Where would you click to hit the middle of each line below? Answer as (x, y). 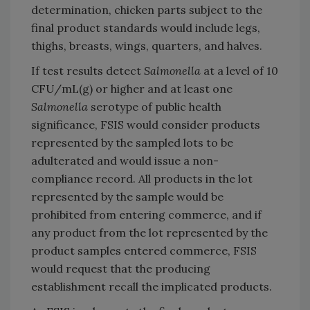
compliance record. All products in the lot (142, 178)
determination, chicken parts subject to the (147, 9)
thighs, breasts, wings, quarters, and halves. (147, 45)
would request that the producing (121, 268)
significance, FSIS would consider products (146, 124)
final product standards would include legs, (146, 27)
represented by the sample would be (127, 196)
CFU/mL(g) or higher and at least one (132, 88)
